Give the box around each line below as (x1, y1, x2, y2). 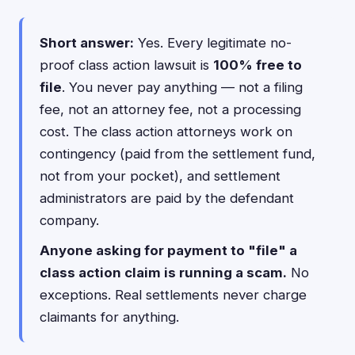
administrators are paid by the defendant (40, 190, 294, 206)
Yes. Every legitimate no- (134, 35, 292, 51)
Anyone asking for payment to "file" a (40, 242, 297, 258)
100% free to (213, 57, 302, 73)
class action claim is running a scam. (40, 265, 287, 281)
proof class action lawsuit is (40, 57, 213, 73)
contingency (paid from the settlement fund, (40, 146, 315, 162)
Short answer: (40, 35, 134, 51)
